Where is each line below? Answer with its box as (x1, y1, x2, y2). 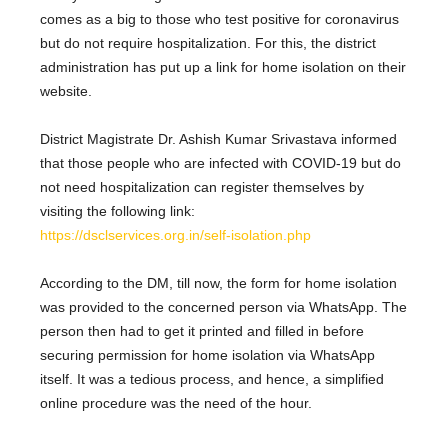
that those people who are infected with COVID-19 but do (40, 155, 401, 171)
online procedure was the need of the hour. (40, 395, 312, 411)
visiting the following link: (40, 203, 195, 219)
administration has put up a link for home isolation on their (40, 59, 406, 75)
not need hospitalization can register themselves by (40, 179, 364, 195)
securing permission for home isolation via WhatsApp (40, 347, 375, 363)
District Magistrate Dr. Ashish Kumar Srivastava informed (40, 131, 397, 147)
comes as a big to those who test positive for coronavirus (40, 11, 399, 27)
